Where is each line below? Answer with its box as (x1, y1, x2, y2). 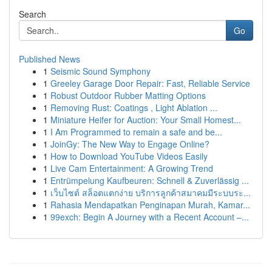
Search (19, 8, 46, 20)
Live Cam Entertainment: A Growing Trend (50, 162, 213, 174)
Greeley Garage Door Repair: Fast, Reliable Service (50, 77, 250, 89)
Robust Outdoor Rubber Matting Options (50, 89, 206, 101)
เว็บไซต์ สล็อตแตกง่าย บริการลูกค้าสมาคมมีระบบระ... (50, 186, 251, 199)
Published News (19, 53, 80, 65)
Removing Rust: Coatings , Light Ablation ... (50, 101, 217, 114)
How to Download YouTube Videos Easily (50, 150, 208, 162)
